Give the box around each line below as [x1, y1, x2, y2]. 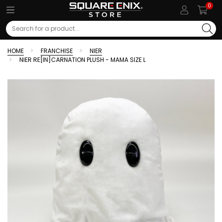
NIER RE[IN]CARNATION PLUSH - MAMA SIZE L [19, 55, 146, 64]
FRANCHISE [41, 47, 73, 55]
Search [5, 28, 27, 37]
